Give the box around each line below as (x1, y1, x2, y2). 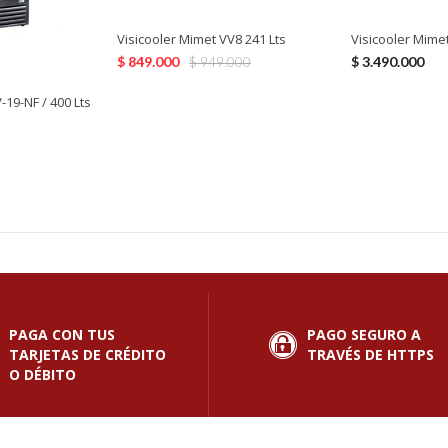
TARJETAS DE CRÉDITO (9, 344, 166, 364)
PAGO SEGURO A (307, 324, 421, 344)
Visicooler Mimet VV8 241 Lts (117, 30, 287, 49)
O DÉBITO (9, 364, 76, 384)
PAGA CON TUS (9, 324, 115, 344)
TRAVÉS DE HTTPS (307, 344, 434, 364)
